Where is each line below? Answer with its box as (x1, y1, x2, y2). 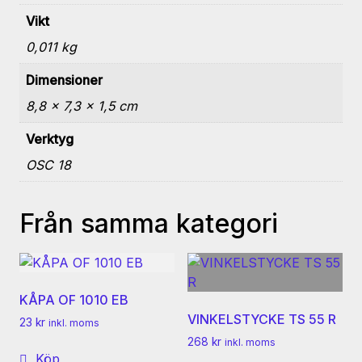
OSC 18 (26, 157, 71, 174)
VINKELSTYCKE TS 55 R (187, 311, 336, 328)
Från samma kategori (19, 208, 278, 240)
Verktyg (26, 131, 74, 148)
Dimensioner (26, 72, 103, 89)
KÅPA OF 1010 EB (19, 292, 128, 309)
